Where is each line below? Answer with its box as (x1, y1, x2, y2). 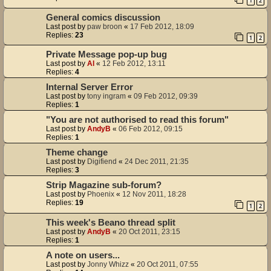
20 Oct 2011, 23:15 (119, 227, 180, 237)
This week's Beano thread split (46, 218, 175, 228)
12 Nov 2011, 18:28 (122, 190, 186, 199)
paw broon (87, 22, 122, 31)
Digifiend (87, 157, 117, 166)
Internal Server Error (46, 82, 133, 93)
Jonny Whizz (87, 260, 129, 269)
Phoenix (87, 190, 114, 199)
